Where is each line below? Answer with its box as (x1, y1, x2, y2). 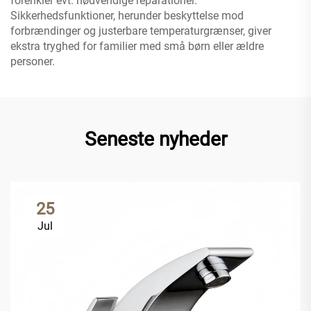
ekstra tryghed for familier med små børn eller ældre (10, 39, 264, 53)
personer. (10, 54, 55, 68)
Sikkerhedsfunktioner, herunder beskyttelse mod (10, 8, 244, 22)
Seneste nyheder (84, 127, 227, 151)
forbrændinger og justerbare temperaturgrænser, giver (10, 24, 271, 37)
